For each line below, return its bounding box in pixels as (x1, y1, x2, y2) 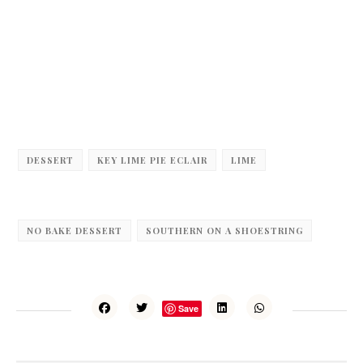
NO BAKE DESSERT (27, 224, 122, 237)
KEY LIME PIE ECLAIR (97, 153, 207, 166)
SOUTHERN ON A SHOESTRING (146, 224, 303, 237)
